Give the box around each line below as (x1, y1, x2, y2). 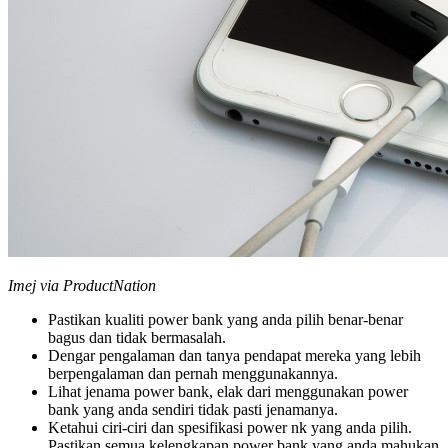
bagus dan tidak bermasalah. (48, 329, 226, 347)
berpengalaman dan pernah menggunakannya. (48, 365, 338, 383)
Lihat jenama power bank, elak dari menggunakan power (48, 383, 408, 401)
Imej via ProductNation (8, 277, 156, 295)
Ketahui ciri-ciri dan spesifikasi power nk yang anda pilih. (48, 419, 412, 437)
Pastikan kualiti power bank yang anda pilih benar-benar (48, 311, 403, 329)
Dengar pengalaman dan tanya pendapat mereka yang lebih (48, 347, 421, 365)
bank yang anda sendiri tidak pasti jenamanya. (48, 401, 338, 419)
